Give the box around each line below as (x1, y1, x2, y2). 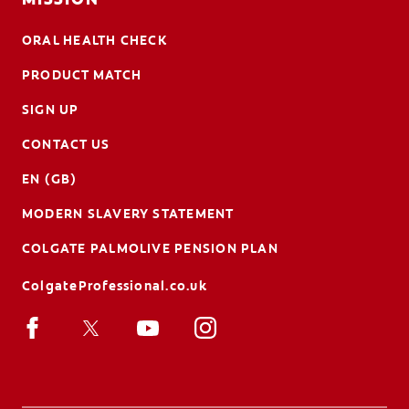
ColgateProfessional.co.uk (22, 277, 207, 294)
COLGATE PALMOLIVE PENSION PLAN (22, 239, 278, 257)
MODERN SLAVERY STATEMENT (22, 204, 235, 222)
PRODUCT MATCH (22, 66, 142, 83)
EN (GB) (22, 170, 78, 187)
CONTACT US (22, 135, 110, 152)
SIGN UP (22, 100, 79, 118)
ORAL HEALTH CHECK (22, 31, 167, 48)
